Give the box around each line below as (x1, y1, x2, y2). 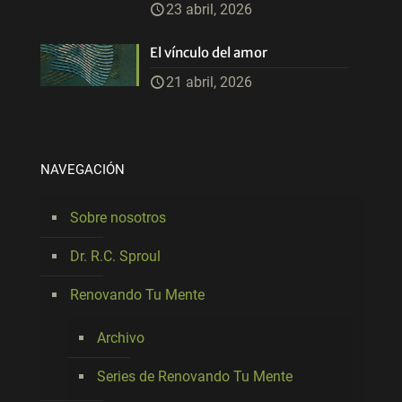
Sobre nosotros (70, 209, 166, 227)
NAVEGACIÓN (40, 162, 125, 179)
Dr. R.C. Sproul (70, 248, 161, 266)
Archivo (97, 329, 144, 347)
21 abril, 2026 (166, 74, 253, 92)
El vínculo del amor (150, 44, 268, 62)
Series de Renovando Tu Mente (97, 368, 293, 386)
